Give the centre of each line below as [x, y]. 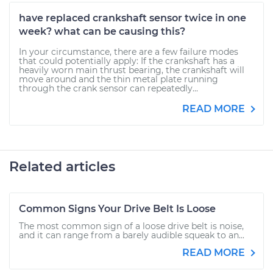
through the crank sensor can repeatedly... [108, 88]
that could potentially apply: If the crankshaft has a [127, 61]
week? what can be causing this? [102, 31]
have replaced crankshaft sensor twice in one [133, 18]
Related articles [62, 167]
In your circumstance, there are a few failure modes [129, 52]
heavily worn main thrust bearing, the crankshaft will [132, 70]
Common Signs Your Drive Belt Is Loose [117, 209]
